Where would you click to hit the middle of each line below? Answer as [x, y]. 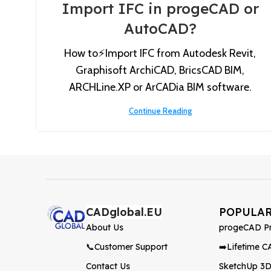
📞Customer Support [127, 247]
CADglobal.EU [124, 212]
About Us [105, 227]
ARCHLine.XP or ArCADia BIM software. [160, 87]
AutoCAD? [160, 28]
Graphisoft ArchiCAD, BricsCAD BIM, [160, 70]
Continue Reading [160, 111]
